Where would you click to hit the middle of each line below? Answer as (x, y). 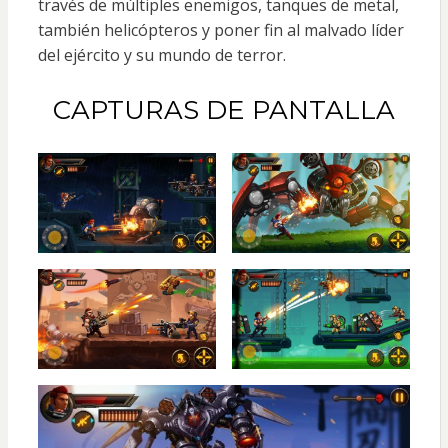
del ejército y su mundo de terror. (161, 54)
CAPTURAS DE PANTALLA (223, 109)
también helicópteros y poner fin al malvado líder (220, 29)
